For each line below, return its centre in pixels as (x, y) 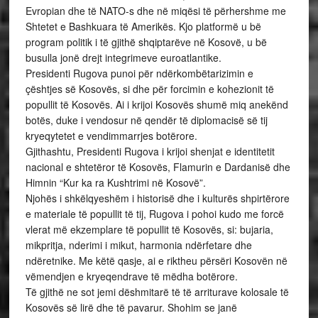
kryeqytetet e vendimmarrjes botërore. (111, 136)
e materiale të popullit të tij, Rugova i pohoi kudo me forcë (154, 214)
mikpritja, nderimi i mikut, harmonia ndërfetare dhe (138, 245)
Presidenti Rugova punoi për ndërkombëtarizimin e (139, 73)
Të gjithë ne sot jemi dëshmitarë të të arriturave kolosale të (157, 292)
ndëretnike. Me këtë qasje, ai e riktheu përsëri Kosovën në (156, 261)
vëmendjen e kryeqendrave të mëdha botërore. (131, 276)
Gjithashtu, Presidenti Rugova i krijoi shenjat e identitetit (150, 151)
